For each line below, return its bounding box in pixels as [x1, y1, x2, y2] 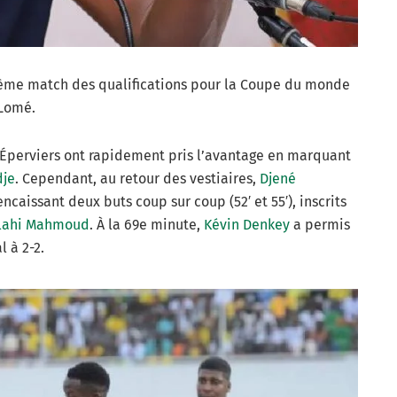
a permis [290, 215, 350, 233]
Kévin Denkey [204, 215, 290, 233]
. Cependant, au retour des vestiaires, [15, 169, 260, 187]
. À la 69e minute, [90, 215, 204, 233]
